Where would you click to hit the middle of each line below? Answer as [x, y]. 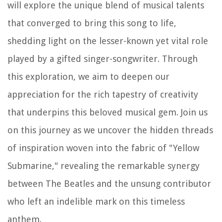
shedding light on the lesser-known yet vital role [108, 41]
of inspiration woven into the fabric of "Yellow [103, 148]
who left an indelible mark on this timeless [96, 202]
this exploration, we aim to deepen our [88, 77]
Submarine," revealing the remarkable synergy [104, 166]
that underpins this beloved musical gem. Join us [108, 112]
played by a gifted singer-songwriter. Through [103, 59]
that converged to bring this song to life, [92, 23]
